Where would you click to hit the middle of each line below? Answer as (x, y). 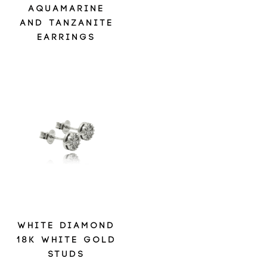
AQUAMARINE (67, 9)
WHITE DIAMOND (67, 226)
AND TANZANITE (67, 23)
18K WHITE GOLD (67, 240)
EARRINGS (67, 38)
